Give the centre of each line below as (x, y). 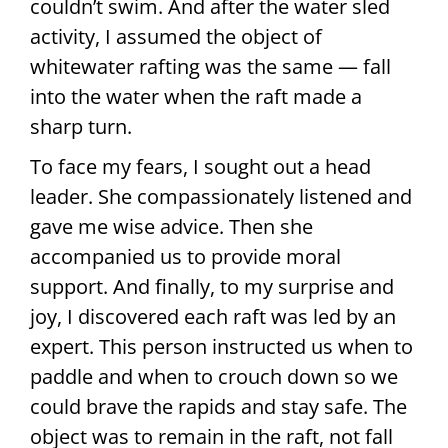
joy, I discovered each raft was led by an (213, 316)
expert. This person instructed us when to (221, 346)
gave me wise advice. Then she (171, 226)
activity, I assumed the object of (176, 36)
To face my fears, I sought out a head (200, 166)
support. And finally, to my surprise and (212, 286)
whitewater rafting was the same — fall (210, 66)
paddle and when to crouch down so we (214, 376)
